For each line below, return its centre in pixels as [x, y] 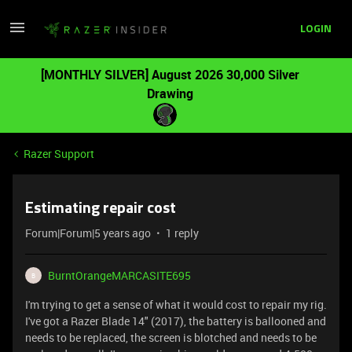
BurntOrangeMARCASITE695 [119, 275]
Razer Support [59, 154]
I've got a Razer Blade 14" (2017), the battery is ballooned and [176, 321]
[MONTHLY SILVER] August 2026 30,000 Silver [170, 75]
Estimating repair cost [101, 209]
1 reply [182, 233]
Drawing [170, 93]
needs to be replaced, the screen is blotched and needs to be [171, 337]
